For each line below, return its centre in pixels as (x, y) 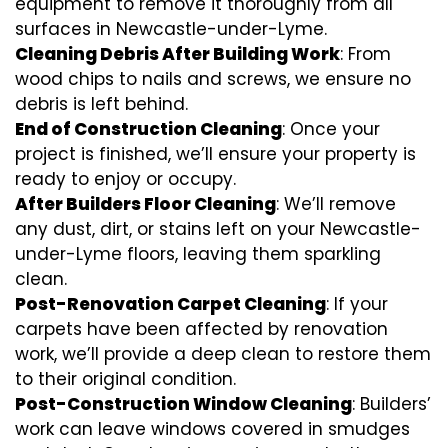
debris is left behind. (101, 104)
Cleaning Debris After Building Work (177, 54)
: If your (357, 304)
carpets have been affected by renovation (201, 329)
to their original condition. (125, 379)
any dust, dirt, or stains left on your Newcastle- (218, 229)
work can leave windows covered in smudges (212, 429)
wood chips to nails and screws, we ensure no (213, 79)
